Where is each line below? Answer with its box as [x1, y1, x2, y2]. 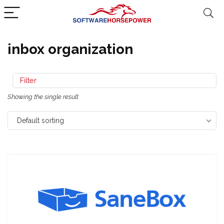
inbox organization [7, 41, 133, 57]
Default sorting [17, 116, 64, 124]
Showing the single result [7, 93, 78, 100]
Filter [18, 76, 36, 84]
